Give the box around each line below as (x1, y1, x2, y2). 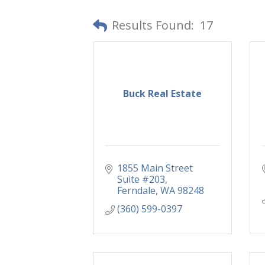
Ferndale (117, 184, 156, 198)
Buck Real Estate (123, 87, 202, 101)
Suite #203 (117, 173, 165, 186)
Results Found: (112, 17, 194, 33)
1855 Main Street (117, 161, 193, 175)
